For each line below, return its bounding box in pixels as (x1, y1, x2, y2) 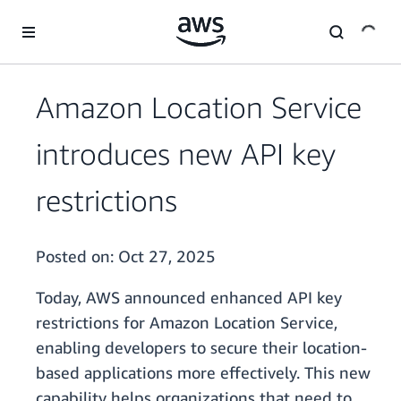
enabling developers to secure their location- (36, 337, 367, 358)
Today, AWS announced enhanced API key (36, 287, 342, 308)
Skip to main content (8, 10, 125, 25)
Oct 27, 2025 (118, 246, 216, 267)
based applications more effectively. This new (36, 363, 371, 383)
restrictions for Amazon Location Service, (36, 312, 337, 333)
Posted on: (36, 246, 118, 267)
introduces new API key (36, 136, 336, 172)
